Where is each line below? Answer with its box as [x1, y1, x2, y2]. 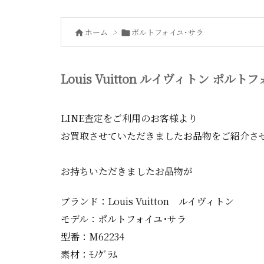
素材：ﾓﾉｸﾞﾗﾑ [61, 247, 117, 261]
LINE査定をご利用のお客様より [61, 111, 197, 125]
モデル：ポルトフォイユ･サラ [61, 212, 186, 226]
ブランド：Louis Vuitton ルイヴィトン [61, 194, 234, 208]
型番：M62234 [61, 229, 124, 243]
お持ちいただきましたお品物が [61, 164, 193, 178]
